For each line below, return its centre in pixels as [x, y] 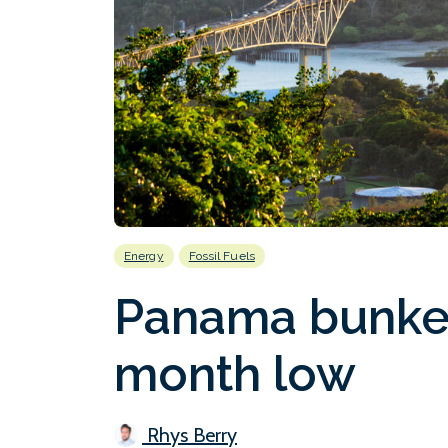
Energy [144, 255]
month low [235, 373]
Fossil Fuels [221, 255]
